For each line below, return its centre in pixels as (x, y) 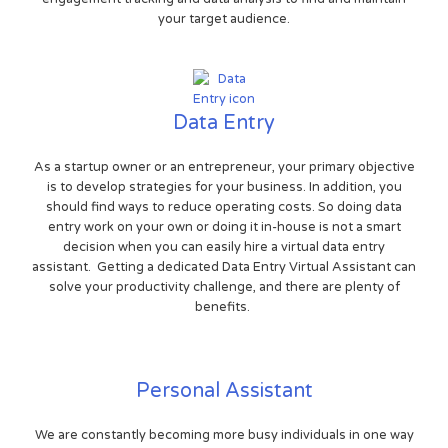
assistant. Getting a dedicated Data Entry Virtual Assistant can (224, 267)
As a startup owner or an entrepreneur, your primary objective (224, 167)
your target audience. (224, 19)
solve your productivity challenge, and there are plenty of (224, 287)
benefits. (224, 307)
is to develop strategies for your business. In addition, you (224, 187)
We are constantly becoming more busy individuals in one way (224, 435)
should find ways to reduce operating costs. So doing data (224, 207)
